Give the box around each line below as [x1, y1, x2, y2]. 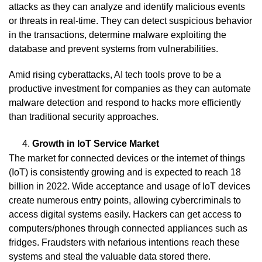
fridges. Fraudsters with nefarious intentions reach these [9, 237, 240, 247]
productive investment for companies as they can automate [9, 83, 251, 94]
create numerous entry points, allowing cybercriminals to [9, 195, 241, 205]
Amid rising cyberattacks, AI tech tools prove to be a [9, 69, 221, 80]
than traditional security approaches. [9, 111, 158, 122]
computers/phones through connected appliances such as [9, 223, 247, 233]
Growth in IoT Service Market [32, 138, 161, 149]
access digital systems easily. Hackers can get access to [9, 209, 242, 219]
